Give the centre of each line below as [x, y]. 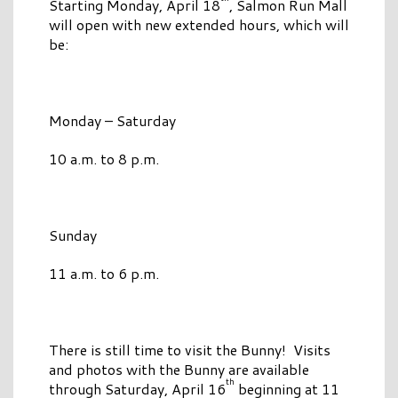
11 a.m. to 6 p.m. [104, 274]
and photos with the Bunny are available [179, 370]
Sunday [73, 235]
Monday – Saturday [112, 121]
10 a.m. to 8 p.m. [104, 159]
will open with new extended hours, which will [199, 25]
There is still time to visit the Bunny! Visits [190, 350]
